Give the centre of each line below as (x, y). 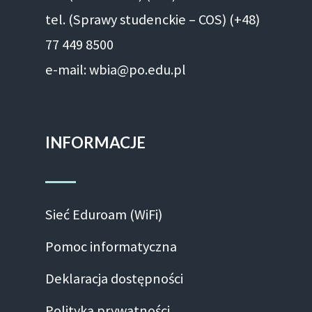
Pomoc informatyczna (111, 247)
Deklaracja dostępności (114, 279)
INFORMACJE (95, 143)
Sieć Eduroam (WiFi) (103, 215)
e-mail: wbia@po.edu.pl (115, 69)
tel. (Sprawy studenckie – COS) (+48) (152, 19)
